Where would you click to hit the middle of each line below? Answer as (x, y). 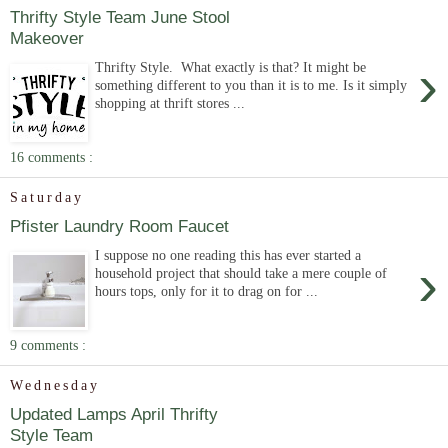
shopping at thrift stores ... (170, 103)
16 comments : (51, 156)
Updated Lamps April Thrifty (114, 414)
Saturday (47, 197)
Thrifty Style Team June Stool (120, 17)
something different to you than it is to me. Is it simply (251, 85)
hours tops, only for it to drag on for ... (207, 291)
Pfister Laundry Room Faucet (119, 226)
